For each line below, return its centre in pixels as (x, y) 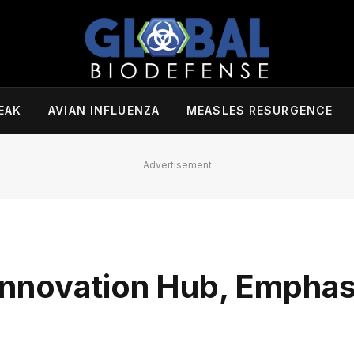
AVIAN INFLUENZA (104, 110)
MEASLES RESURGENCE (260, 110)
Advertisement (177, 165)
